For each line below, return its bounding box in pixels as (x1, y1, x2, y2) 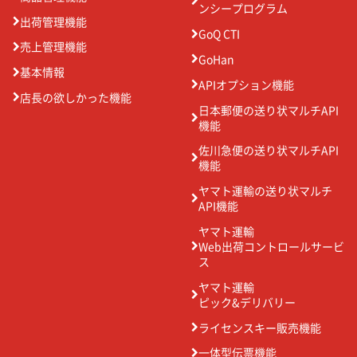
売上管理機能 (20, 38, 87, 55)
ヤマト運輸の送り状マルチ (198, 182, 332, 199)
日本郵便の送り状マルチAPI (198, 101, 339, 118)
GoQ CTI (198, 25, 240, 42)
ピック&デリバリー (198, 293, 296, 310)
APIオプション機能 (198, 76, 294, 92)
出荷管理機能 (20, 13, 87, 29)
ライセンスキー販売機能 (198, 319, 321, 335)
